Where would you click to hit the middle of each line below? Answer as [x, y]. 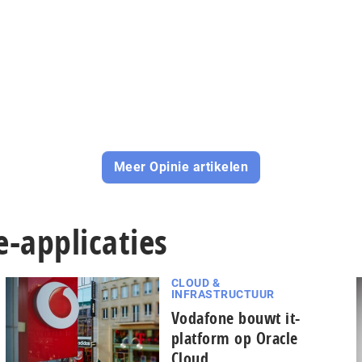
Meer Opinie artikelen [181, 167]
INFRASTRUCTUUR [223, 295]
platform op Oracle [234, 339]
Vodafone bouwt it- [236, 318]
